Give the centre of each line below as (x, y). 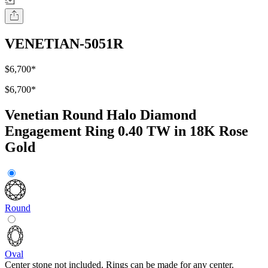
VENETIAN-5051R (64, 44)
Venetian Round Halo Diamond (100, 115)
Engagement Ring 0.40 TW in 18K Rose (127, 131)
